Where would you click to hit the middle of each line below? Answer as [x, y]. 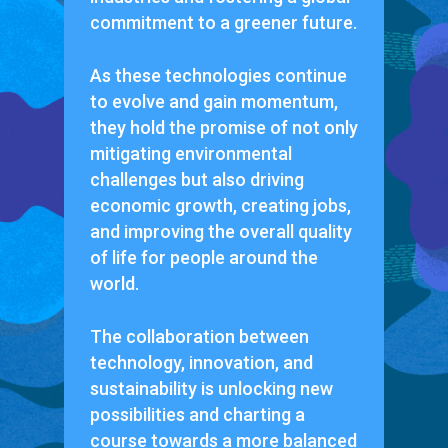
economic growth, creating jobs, [220, 205]
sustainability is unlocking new [211, 388]
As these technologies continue [218, 75]
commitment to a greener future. [223, 22]
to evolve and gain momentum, [213, 101]
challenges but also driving [196, 179]
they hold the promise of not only [223, 127]
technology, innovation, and [201, 362]
